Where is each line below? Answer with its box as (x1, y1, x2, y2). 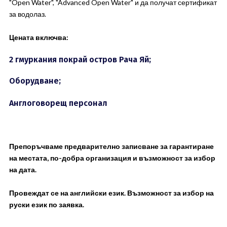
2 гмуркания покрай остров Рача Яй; (9, 55, 151, 64)
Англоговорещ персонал (9, 98, 107, 108)
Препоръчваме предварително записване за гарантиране (9, 142, 214, 150)
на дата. (9, 165, 36, 174)
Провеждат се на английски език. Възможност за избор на (9, 188, 214, 197)
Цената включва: (9, 33, 68, 42)
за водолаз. (9, 10, 46, 18)
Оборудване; (9, 76, 61, 86)
